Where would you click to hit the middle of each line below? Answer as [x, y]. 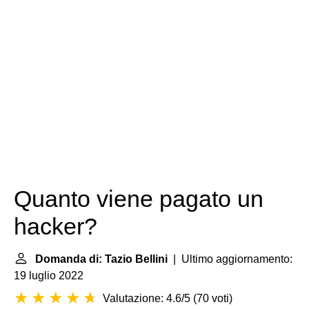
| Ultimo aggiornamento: [230, 259]
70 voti [213, 298]
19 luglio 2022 [49, 276]
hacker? [56, 227]
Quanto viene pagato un [139, 199]
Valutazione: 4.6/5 [147, 298]
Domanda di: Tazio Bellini [101, 259]
